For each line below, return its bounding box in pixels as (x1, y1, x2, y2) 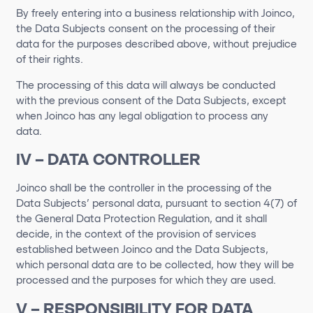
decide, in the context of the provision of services (15, 227, 256, 240)
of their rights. (15, 52, 83, 66)
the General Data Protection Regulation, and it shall (15, 212, 267, 225)
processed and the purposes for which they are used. (15, 273, 276, 286)
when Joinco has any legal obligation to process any (15, 109, 268, 122)
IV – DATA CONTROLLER (15, 150, 201, 169)
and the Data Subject (152, 242, 260, 256)
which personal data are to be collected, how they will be (15, 258, 294, 271)
